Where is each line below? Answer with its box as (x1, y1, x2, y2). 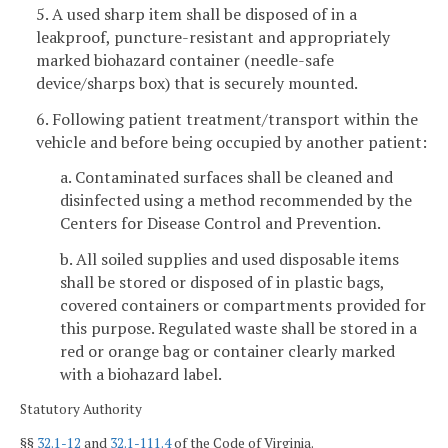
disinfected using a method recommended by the (60, 189, 412, 212)
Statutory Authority (20, 399, 142, 418)
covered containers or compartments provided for (60, 294, 426, 317)
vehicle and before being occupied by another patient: (36, 130, 427, 153)
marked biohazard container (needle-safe (36, 48, 334, 71)
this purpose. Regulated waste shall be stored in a (60, 317, 417, 340)
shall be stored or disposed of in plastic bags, (60, 271, 384, 294)
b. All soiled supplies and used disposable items (60, 248, 399, 271)
